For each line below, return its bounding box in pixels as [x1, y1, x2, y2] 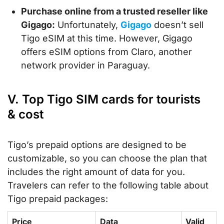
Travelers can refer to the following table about [7, 179, 208, 190]
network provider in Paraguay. [21, 59, 150, 70]
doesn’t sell [151, 19, 203, 30]
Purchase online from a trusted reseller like [21, 5, 208, 16]
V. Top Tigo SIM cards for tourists [7, 91, 200, 106]
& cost [7, 106, 43, 121]
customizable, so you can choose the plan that [7, 152, 207, 163]
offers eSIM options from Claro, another [21, 46, 192, 57]
